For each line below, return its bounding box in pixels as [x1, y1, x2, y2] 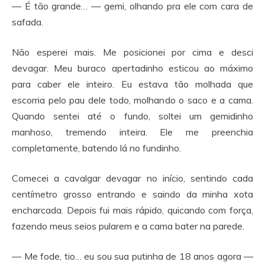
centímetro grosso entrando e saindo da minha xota [12, 188, 253, 200]
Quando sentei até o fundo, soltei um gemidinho [12, 110, 253, 122]
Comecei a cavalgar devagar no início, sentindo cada [12, 172, 253, 184]
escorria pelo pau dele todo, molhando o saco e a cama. [12, 94, 253, 106]
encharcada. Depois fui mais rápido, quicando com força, [12, 204, 253, 216]
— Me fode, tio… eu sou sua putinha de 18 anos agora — [12, 250, 253, 262]
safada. [12, 16, 43, 28]
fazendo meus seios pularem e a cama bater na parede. [12, 220, 244, 232]
